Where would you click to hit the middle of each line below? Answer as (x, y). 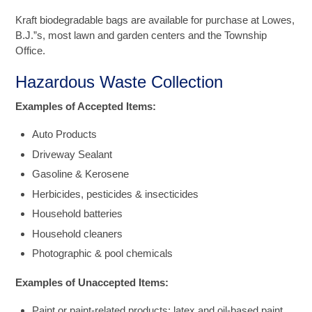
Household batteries (78, 214)
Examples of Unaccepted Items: (92, 283)
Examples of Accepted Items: (86, 107)
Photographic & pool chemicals (103, 253)
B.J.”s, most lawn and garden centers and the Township (141, 35)
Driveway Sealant (72, 154)
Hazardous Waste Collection (119, 81)
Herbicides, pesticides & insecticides (116, 194)
